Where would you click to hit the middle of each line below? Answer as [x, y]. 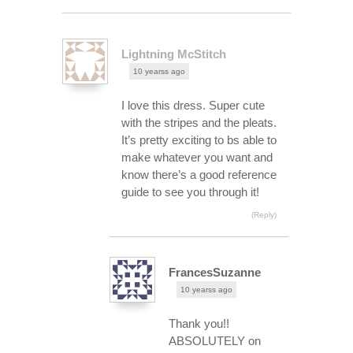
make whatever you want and [197, 157]
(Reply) [264, 214]
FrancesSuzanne [215, 272]
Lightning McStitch [174, 54]
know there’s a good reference [199, 174]
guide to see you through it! [190, 191]
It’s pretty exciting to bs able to [199, 139]
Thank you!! [199, 323]
